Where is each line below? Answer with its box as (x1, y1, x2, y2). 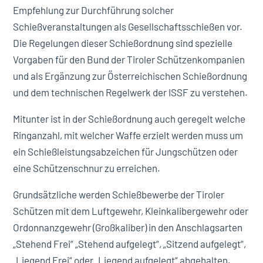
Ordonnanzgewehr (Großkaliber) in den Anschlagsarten (13, 221, 243, 233)
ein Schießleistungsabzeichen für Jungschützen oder (13, 146, 238, 157)
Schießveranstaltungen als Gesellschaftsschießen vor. (13, 21, 243, 32)
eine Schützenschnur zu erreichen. (13, 162, 161, 174)
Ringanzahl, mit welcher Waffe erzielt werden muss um (13, 129, 244, 141)
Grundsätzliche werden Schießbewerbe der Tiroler (13, 188, 225, 200)
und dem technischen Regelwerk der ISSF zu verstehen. (13, 86, 248, 98)
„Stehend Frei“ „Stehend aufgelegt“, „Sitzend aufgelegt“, (13, 238, 247, 249)
